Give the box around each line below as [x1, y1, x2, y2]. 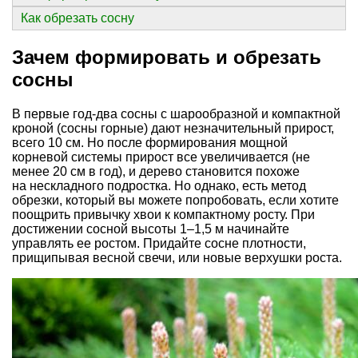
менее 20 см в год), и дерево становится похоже [12, 164, 300, 178]
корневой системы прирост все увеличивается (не [12, 149, 310, 164]
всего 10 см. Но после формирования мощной [12, 135, 288, 149]
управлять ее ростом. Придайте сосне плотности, [12, 236, 306, 250]
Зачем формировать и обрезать [12, 46, 321, 68]
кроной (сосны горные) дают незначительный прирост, [12, 121, 334, 135]
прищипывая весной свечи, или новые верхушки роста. [12, 250, 342, 265]
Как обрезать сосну [21, 10, 134, 25]
